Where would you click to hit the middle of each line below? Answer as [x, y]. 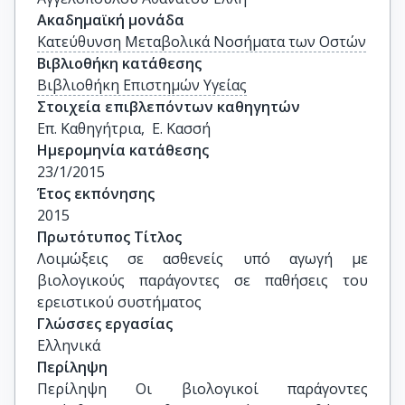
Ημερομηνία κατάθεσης [123, 150]
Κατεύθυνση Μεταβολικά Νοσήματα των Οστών [202, 42]
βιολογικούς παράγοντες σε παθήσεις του [202, 280]
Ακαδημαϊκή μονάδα [111, 20]
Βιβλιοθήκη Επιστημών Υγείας [142, 85]
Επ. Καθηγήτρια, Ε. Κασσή [124, 128]
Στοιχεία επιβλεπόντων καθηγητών [169, 107]
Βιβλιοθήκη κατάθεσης [119, 63]
